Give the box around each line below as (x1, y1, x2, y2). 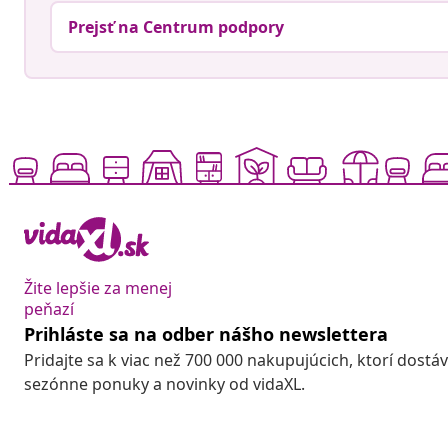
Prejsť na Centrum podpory (68, 16, 284, 39)
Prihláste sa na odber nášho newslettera (24, 322, 388, 347)
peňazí (24, 298, 74, 321)
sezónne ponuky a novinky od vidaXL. (24, 373, 305, 396)
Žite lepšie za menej (24, 277, 172, 300)
